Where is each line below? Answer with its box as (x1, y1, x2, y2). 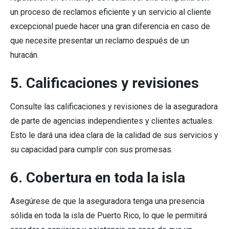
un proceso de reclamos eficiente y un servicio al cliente (10, 7, 211, 17)
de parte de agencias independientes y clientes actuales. (10, 116, 214, 126)
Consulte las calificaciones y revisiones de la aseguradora (10, 102, 218, 112)
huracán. (10, 50, 39, 60)
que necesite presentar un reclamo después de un (10, 36, 189, 46)
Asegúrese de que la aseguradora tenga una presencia (10, 196, 204, 207)
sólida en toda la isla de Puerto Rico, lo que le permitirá (10, 211, 207, 221)
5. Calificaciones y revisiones (10, 75, 199, 92)
